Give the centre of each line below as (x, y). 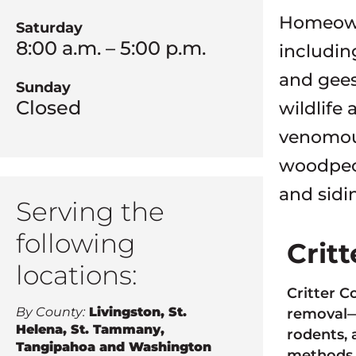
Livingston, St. (138, 312)
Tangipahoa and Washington (114, 347)
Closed (48, 108)
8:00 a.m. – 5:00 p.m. (111, 48)
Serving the (90, 211)
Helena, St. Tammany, (90, 329)
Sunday (43, 87)
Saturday (49, 28)
